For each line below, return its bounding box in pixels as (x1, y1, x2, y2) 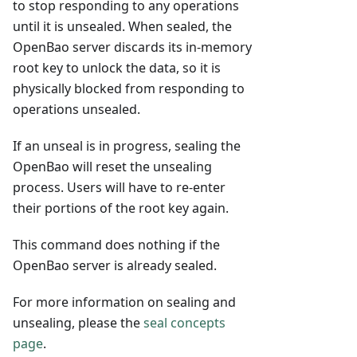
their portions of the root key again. (13, 199, 229, 218)
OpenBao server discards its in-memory (13, 38, 252, 57)
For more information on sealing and (13, 293, 236, 312)
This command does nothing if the (13, 236, 220, 254)
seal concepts (143, 314, 226, 332)
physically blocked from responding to (13, 80, 245, 98)
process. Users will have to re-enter (13, 178, 226, 197)
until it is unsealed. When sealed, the (13, 18, 232, 36)
